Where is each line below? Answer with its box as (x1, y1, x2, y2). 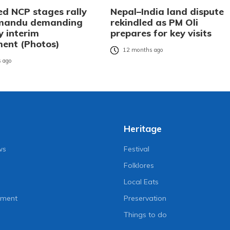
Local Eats (123, 177, 159, 187)
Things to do (123, 210, 167, 220)
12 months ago (122, 46, 163, 54)
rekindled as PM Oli (110, 16, 198, 29)
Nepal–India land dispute (110, 6, 224, 18)
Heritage (123, 123, 162, 135)
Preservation (123, 194, 166, 203)
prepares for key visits (110, 27, 212, 40)
